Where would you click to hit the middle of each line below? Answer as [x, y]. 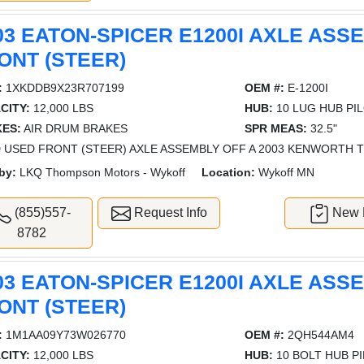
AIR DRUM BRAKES [75, 128]
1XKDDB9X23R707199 [64, 87]
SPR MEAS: [275, 128]
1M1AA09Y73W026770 [65, 334]
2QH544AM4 [319, 334]
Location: [229, 172]
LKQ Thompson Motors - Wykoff [101, 172]
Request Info [169, 212]
